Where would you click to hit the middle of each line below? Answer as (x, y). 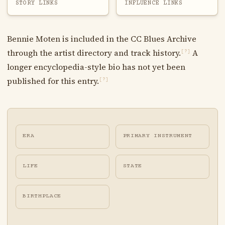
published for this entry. (53, 81)
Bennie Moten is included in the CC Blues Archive (101, 38)
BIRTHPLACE (42, 196)
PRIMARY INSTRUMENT (158, 136)
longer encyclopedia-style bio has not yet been (96, 67)
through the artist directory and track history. (94, 52)
